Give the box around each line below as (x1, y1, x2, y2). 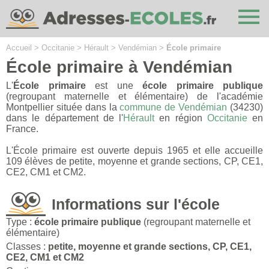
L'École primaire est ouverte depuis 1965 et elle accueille (6, 145, 263, 156)
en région (154, 112, 207, 123)
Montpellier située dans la (6, 101, 120, 112)
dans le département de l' (6, 112, 123, 123)
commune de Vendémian (119, 101, 228, 112)
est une (85, 80, 142, 91)
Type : (6, 216, 34, 227)
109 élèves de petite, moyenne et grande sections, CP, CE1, (6, 156, 263, 166)
